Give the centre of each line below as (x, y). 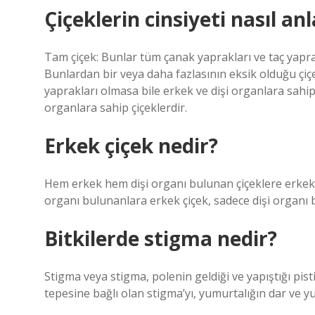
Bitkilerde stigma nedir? (161, 238)
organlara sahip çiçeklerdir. (116, 108)
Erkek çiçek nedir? (131, 146)
